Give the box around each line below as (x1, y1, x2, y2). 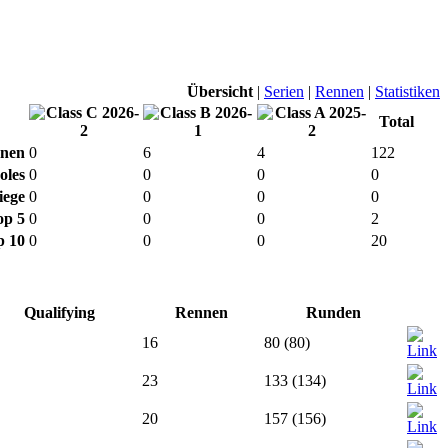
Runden (306, 303, 361, 321)
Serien (264, 82, 304, 100)
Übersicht (187, 82, 253, 100)
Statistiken (375, 82, 440, 100)
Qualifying (24, 303, 95, 321)
